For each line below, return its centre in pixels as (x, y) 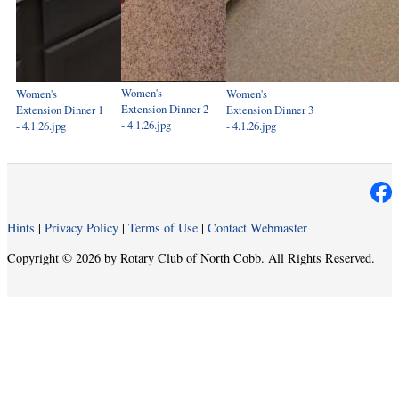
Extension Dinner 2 (165, 108)
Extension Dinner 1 (60, 109)
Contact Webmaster (257, 228)
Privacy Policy (81, 228)
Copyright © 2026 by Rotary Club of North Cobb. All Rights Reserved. (191, 257)
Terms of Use (163, 228)
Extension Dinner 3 (270, 109)
